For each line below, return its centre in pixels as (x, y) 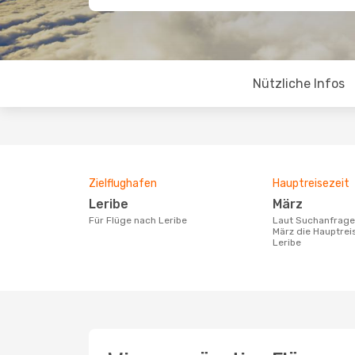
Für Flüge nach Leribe (141, 220)
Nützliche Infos (298, 84)
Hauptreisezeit (311, 183)
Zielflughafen (123, 183)
